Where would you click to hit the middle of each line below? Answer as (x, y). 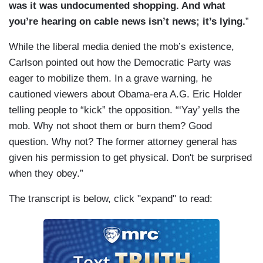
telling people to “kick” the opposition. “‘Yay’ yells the (124, 110)
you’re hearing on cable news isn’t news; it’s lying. (127, 22)
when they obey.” (46, 174)
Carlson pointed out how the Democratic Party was (120, 63)
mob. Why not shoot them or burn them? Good (110, 126)
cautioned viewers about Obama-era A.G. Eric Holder (125, 95)
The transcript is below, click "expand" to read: (111, 199)
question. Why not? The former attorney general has (123, 142)
